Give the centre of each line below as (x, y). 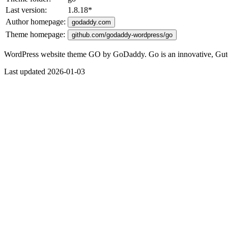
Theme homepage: (35, 34)
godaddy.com (91, 22)
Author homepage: (36, 21)
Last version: (26, 10)
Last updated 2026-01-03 (45, 71)
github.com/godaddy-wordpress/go (122, 35)
